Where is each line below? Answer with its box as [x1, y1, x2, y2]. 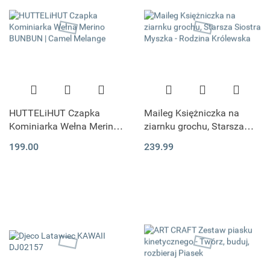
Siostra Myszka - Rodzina [144, 134, 252, 146]
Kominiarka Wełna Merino [9, 121, 119, 133]
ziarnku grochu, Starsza [144, 121, 244, 133]
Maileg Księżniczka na [144, 107, 239, 119]
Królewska [144, 147, 188, 159]
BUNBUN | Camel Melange [9, 134, 120, 146]
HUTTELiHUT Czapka [9, 107, 100, 119]
